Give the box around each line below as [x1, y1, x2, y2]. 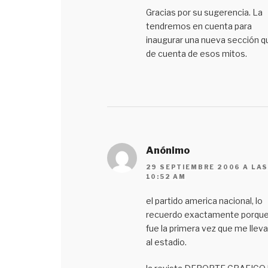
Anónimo [145, 144, 190, 156]
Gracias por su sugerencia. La [145, 7, 263, 17]
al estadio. [145, 237, 187, 248]
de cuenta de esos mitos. [145, 48, 247, 59]
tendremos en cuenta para [145, 20, 252, 31]
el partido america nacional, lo [145, 196, 263, 206]
